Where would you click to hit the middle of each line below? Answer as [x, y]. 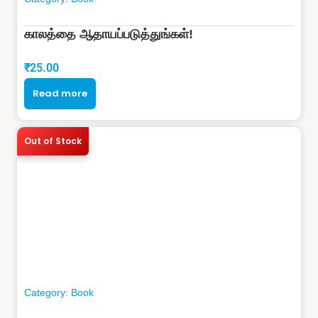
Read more [60, 93]
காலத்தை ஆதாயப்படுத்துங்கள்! [109, 34]
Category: [48, 292]
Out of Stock [53, 141]
